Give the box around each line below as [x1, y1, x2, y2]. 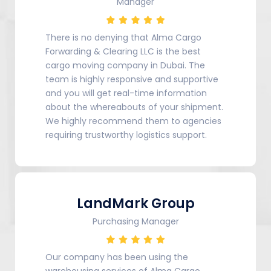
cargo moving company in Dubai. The [45, 59, 205, 71]
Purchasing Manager [92, 215, 179, 227]
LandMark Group [76, 194, 195, 213]
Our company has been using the [45, 250, 188, 263]
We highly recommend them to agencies [45, 114, 221, 127]
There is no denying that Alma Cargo [45, 31, 201, 44]
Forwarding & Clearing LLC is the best [45, 45, 201, 57]
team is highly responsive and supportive [45, 73, 218, 85]
